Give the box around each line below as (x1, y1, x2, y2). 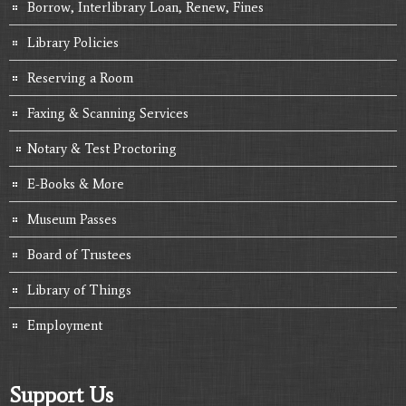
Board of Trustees (27, 246, 131, 263)
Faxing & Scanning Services (27, 104, 188, 121)
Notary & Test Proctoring (27, 140, 177, 157)
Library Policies (27, 34, 119, 51)
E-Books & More (27, 175, 124, 192)
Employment (27, 316, 102, 333)
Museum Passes (27, 210, 117, 227)
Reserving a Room (27, 69, 133, 86)
